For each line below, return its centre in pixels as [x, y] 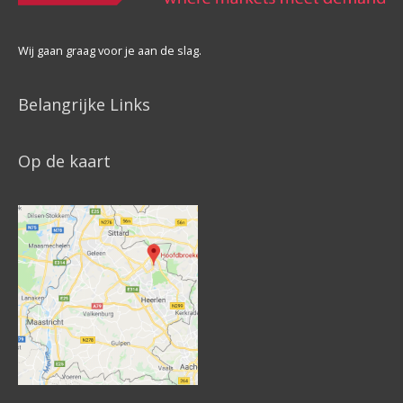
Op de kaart [64, 161]
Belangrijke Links [84, 104]
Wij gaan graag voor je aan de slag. [110, 51]
